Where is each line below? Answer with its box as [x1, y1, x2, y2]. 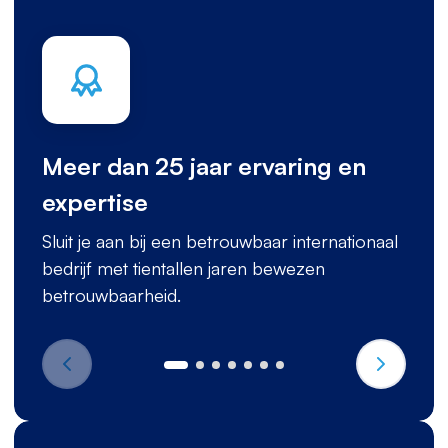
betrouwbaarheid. [42, 284, 181, 306]
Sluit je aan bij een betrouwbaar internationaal [42, 230, 398, 252]
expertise [42, 187, 148, 217]
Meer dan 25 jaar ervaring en [42, 151, 366, 181]
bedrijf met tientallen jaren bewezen [42, 257, 325, 279]
